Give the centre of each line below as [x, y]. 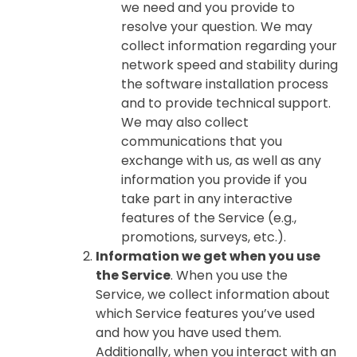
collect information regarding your [229, 46]
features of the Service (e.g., [209, 218]
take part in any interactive [207, 199]
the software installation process [225, 84]
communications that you [202, 141]
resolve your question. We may [217, 27]
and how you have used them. [188, 333]
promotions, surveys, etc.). [204, 237]
